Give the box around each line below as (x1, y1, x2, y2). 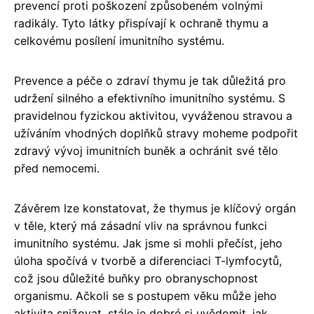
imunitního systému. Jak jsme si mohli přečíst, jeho (14, 236, 282, 250)
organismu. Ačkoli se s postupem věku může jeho (14, 289, 277, 303)
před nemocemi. (14, 161, 100, 175)
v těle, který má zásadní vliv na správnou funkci (14, 219, 267, 233)
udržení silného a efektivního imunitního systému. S (14, 91, 285, 105)
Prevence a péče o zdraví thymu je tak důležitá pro (14, 74, 286, 88)
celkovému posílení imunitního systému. (14, 34, 224, 48)
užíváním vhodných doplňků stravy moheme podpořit (14, 126, 298, 140)
